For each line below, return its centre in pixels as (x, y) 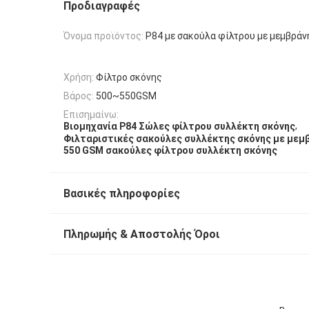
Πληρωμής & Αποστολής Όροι (142, 235)
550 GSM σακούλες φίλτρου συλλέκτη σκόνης (170, 151)
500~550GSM (126, 96)
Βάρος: (79, 96)
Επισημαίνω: (91, 115)
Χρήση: (79, 77)
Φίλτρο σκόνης (129, 77)
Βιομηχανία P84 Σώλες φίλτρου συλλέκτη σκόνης (179, 127)
